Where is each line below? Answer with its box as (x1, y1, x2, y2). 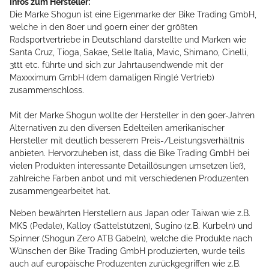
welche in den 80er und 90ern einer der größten (10, 22, 198, 32)
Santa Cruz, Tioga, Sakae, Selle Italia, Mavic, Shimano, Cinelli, (10, 47, 248, 58)
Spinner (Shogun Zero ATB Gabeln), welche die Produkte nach (10, 234, 252, 244)
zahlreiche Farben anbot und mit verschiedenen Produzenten (10, 174, 249, 184)
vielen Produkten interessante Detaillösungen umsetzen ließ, (10, 161, 246, 171)
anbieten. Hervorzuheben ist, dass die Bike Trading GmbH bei (10, 148, 249, 159)
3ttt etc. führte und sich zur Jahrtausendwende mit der (10, 60, 223, 70)
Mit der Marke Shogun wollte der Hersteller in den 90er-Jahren (10, 110, 255, 121)
